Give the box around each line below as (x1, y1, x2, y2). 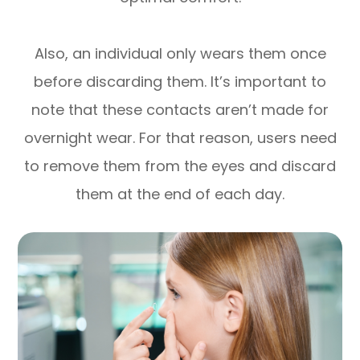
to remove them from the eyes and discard (24, 155, 336, 176)
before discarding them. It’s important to (34, 71, 326, 92)
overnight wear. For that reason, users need (23, 127, 337, 148)
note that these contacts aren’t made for (31, 99, 329, 120)
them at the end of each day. (76, 183, 284, 204)
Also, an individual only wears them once (34, 43, 326, 63)
